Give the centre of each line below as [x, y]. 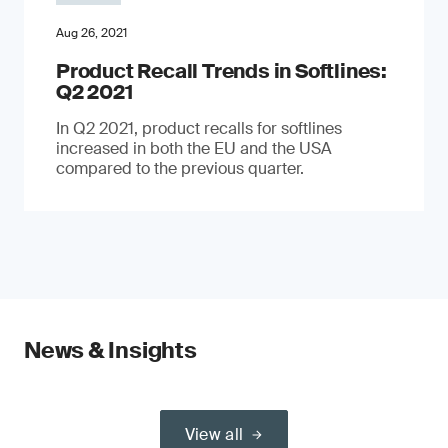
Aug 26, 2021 [91, 32]
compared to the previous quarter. [180, 168]
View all [214, 434]
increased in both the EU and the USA [194, 148]
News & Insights [110, 350]
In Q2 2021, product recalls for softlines [199, 128]
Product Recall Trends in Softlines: [221, 70]
